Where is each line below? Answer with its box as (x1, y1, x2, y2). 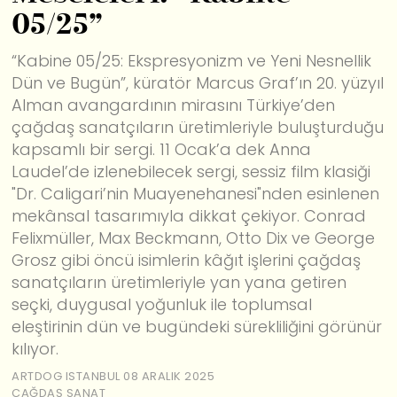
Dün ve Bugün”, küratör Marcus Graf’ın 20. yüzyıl (12, 71, 385, 94)
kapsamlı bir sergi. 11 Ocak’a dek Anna (12, 137, 312, 160)
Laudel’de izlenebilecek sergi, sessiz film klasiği (12, 160, 371, 183)
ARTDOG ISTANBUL (12, 368, 121, 385)
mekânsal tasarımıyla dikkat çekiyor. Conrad (12, 204, 367, 227)
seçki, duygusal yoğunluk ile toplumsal (12, 292, 313, 315)
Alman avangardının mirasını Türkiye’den (12, 93, 336, 116)
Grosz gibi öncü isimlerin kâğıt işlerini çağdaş (12, 248, 362, 271)
